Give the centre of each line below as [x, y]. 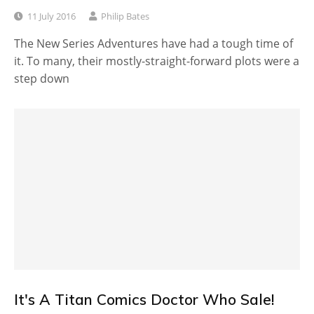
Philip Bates [125, 16]
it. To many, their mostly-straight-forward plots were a [157, 61]
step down [42, 79]
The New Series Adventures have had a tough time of [153, 44]
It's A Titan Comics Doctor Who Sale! [144, 299]
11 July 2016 [52, 16]
